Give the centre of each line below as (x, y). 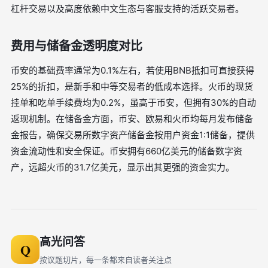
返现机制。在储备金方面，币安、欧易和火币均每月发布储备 (132, 119)
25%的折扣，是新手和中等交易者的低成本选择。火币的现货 (132, 86)
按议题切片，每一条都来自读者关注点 (106, 260)
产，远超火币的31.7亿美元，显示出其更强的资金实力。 (123, 167)
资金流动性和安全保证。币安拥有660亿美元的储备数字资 (127, 151)
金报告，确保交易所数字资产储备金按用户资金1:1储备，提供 (133, 135)
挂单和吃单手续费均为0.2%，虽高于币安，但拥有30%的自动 (133, 103)
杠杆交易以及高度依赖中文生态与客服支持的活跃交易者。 (127, 9)
